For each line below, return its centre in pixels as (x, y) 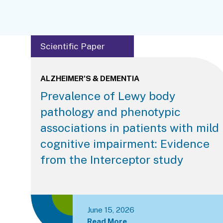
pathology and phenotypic (110, 111)
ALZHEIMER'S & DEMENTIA (90, 78)
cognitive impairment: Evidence (125, 143)
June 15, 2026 (111, 210)
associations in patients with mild (129, 127)
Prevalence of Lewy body (108, 96)
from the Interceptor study (111, 159)
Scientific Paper (72, 46)
